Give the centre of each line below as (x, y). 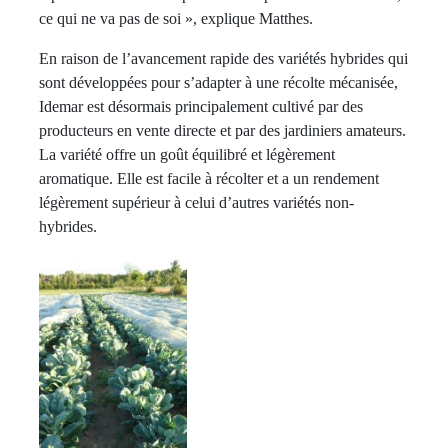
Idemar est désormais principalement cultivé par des (201, 106)
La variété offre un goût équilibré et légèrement (187, 154)
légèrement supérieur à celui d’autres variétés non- (196, 202)
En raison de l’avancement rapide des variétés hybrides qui (223, 58)
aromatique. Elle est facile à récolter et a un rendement (209, 178)
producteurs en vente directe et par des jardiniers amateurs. (222, 130)
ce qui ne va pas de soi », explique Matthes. (176, 18)
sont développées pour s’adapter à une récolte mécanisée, (218, 82)
